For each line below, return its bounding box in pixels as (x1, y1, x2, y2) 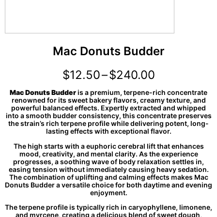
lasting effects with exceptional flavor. (46, 127, 171, 136)
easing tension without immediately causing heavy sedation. (8, 165, 209, 173)
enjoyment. (90, 188, 127, 197)
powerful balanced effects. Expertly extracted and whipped (11, 104, 206, 112)
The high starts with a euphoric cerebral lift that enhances (13, 141, 204, 150)
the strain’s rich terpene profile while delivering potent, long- (8, 119, 209, 128)
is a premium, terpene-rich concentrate (76, 88, 207, 97)
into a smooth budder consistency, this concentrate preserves (5, 111, 212, 120)
